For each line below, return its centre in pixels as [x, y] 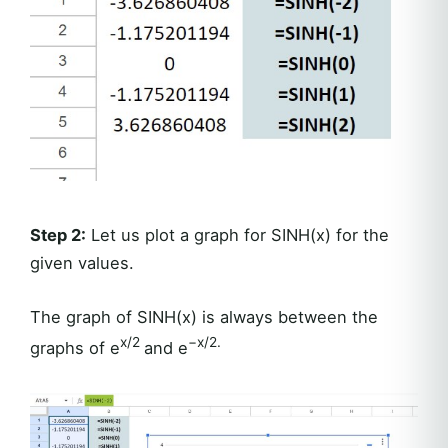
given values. [82, 262]
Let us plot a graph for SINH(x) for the [237, 234]
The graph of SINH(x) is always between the [204, 316]
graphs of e [75, 347]
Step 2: [58, 234]
